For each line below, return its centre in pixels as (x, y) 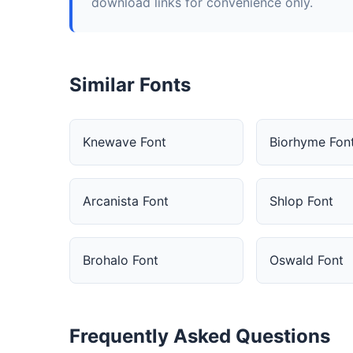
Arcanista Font (126, 201)
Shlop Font (301, 201)
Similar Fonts (130, 85)
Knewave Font (124, 142)
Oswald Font (306, 260)
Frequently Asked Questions (200, 336)
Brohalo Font (121, 260)
